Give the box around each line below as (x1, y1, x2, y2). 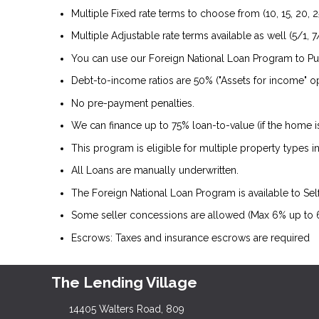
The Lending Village (51, 273, 197, 292)
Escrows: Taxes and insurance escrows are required (71, 231, 310, 244)
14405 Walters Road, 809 (68, 303, 184, 315)
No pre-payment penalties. (71, 97, 194, 109)
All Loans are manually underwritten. (71, 164, 239, 177)
